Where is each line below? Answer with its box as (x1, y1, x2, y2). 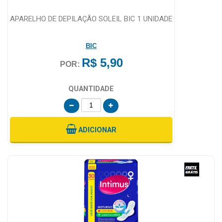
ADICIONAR (78, 125, 116, 134)
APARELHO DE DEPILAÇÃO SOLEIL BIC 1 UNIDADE (10, 14, 172, 23)
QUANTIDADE (68, 84, 114, 93)
